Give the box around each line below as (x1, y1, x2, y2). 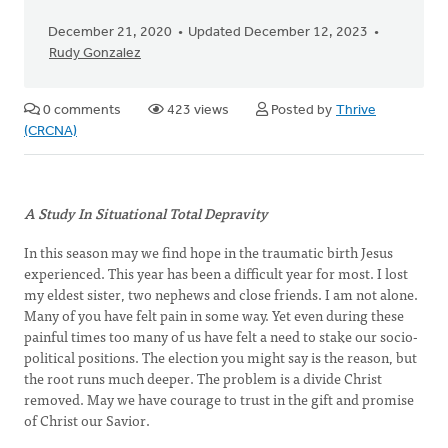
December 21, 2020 (48, 25, 172, 40)
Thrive (336, 103, 376, 118)
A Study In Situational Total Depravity (24, 202, 268, 224)
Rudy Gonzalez (49, 46, 141, 61)
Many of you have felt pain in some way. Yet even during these (24, 304, 404, 326)
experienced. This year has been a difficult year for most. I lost (24, 262, 408, 284)
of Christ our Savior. (24, 409, 150, 431)
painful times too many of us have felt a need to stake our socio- (24, 325, 418, 347)
